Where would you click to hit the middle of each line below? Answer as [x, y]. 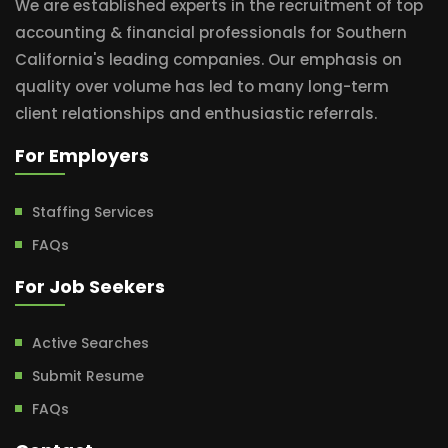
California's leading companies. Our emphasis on [208, 59]
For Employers [82, 155]
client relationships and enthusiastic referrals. [196, 113]
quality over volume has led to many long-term [202, 86]
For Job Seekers [90, 286]
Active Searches [90, 343]
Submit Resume [88, 376]
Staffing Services [93, 212]
